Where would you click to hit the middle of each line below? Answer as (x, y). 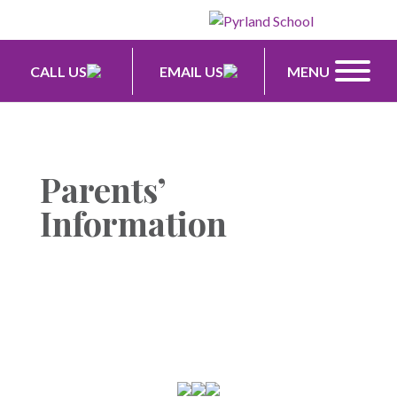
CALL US (59, 71)
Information (133, 223)
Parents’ (102, 190)
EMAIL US (191, 71)
